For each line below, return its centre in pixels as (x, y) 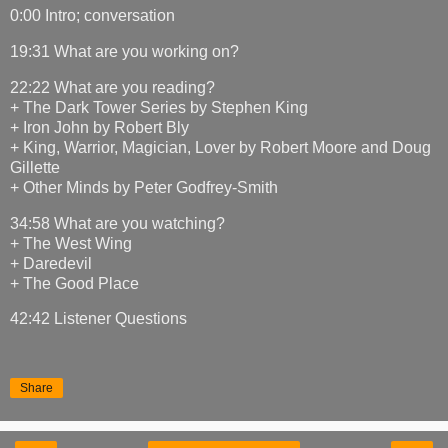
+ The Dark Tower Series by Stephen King (159, 107)
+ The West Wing (71, 243)
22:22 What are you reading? (112, 87)
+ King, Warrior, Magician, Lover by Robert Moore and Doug (220, 147)
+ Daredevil (51, 263)
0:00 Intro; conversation (94, 16)
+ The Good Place (76, 283)
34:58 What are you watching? (117, 223)
